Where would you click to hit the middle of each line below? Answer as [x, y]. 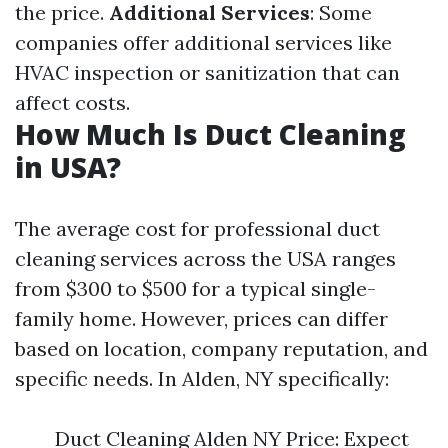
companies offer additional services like [203, 43]
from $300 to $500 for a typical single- [195, 289]
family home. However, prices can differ [201, 319]
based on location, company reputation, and [221, 349]
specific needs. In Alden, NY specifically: [202, 379]
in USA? [68, 167]
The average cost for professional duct [197, 229]
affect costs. [72, 103]
